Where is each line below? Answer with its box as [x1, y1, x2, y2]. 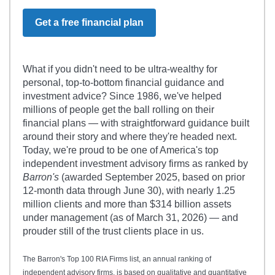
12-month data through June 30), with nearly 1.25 [23, 185, 235, 196]
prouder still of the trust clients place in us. [23, 225, 204, 236]
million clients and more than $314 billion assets [23, 198, 231, 209]
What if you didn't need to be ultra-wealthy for [23, 63, 217, 74]
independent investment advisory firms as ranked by [23, 158, 248, 169]
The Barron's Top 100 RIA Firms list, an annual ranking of [23, 254, 211, 263]
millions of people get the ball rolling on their [23, 104, 214, 115]
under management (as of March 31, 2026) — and [23, 212, 238, 223]
